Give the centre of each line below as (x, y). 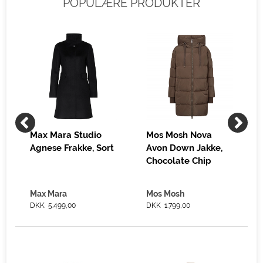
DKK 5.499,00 (53, 205)
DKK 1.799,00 (168, 205)
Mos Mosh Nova (179, 135)
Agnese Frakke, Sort (72, 148)
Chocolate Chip (179, 161)
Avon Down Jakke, (185, 148)
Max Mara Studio (66, 135)
